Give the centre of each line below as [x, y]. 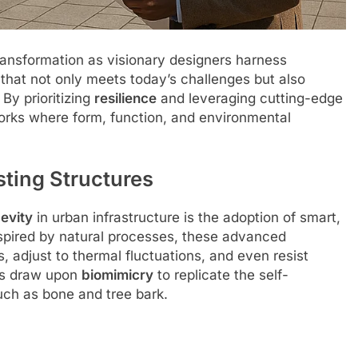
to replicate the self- [221, 275]
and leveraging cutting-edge [250, 98]
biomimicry [117, 275]
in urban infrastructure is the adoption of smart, [187, 218]
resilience [125, 98]
